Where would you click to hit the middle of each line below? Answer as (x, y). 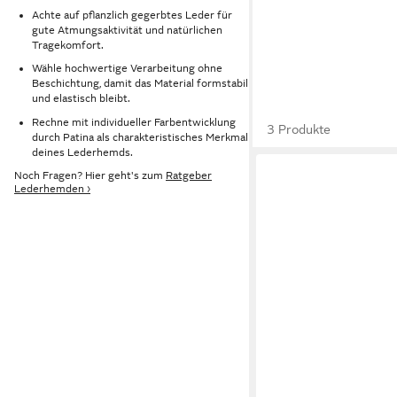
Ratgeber (189, 175)
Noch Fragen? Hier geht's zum (90, 175)
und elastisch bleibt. (81, 99)
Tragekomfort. (68, 45)
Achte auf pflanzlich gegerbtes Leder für (132, 15)
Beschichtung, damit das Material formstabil (140, 84)
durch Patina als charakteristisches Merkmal (140, 137)
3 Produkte (299, 129)
